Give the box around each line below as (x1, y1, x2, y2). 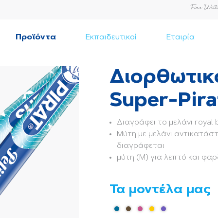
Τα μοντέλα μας (109, 184, 211, 196)
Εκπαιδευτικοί (85, 34, 137, 41)
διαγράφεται (116, 142, 166, 150)
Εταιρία (166, 34, 195, 41)
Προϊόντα (16, 34, 56, 41)
